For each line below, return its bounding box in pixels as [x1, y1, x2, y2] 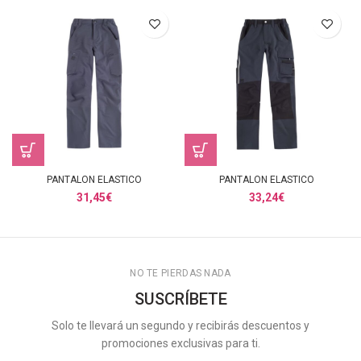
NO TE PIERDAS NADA [130, 268, 231, 279]
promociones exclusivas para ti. [101, 337, 260, 350]
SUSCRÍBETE [134, 289, 227, 309]
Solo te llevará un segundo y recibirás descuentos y [52, 319, 309, 332]
